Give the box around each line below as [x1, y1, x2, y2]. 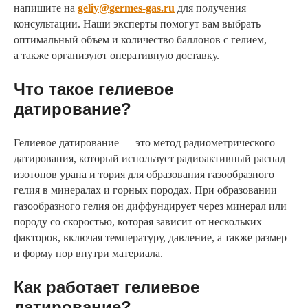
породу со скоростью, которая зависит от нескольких [14, 216, 262, 228]
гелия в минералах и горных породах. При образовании [14, 184, 277, 197]
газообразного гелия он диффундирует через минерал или [14, 200, 287, 212]
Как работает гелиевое [14, 278, 199, 297]
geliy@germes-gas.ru [78, 2, 175, 14]
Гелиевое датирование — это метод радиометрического [14, 137, 275, 149]
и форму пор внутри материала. [14, 247, 163, 260]
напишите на [14, 2, 78, 14]
